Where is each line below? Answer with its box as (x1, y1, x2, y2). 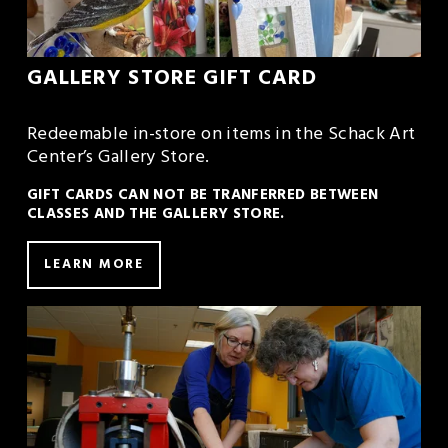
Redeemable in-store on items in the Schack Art (26, 118, 416, 153)
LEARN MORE (44, 252, 144, 278)
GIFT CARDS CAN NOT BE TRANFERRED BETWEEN (26, 181, 379, 211)
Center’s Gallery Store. (26, 141, 214, 176)
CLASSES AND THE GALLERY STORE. (26, 200, 285, 230)
